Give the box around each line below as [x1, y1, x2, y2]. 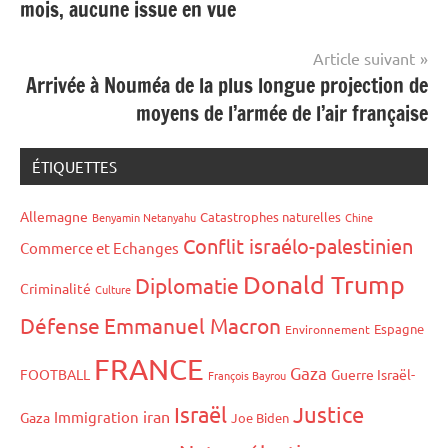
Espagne [374, 320, 424, 338]
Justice [293, 401, 364, 428]
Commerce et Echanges [20, 238, 179, 258]
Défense [20, 312, 100, 339]
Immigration [54, 407, 139, 427]
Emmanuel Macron [104, 312, 281, 339]
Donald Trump [243, 269, 405, 301]
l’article [19, 4, 94, 39]
